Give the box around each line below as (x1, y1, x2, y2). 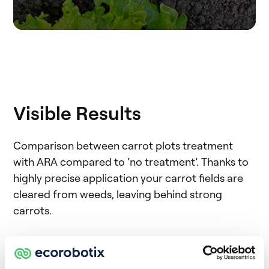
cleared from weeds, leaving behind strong (13, 187, 222, 201)
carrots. (13, 204, 52, 217)
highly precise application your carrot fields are (13, 171, 243, 185)
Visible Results (13, 100, 141, 125)
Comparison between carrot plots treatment (13, 139, 233, 153)
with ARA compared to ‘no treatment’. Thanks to (13, 155, 249, 169)
